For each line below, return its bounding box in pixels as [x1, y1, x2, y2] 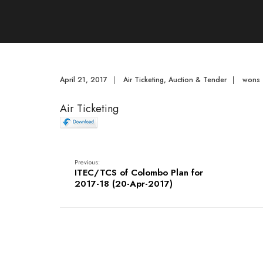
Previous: [75, 157, 100, 167]
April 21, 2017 [60, 75, 107, 85]
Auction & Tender [168, 75, 227, 85]
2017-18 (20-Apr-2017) [75, 177, 173, 190]
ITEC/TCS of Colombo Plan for [75, 166, 203, 179]
